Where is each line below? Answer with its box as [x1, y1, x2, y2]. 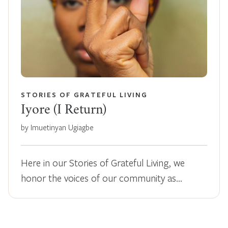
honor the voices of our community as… [21, 171, 182, 184]
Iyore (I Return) [21, 104, 106, 117]
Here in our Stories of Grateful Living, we [21, 156, 185, 169]
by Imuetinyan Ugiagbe [21, 122, 94, 132]
